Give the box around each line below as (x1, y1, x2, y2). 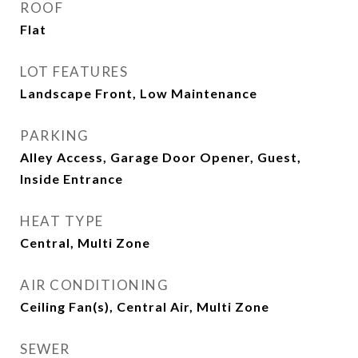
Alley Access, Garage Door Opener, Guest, (20, 149, 301, 165)
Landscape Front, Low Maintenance (20, 86, 257, 101)
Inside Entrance (20, 171, 123, 186)
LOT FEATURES (20, 63, 128, 80)
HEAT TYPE (20, 213, 104, 229)
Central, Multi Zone (20, 235, 150, 250)
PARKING (20, 127, 89, 144)
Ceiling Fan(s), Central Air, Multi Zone (20, 299, 269, 314)
